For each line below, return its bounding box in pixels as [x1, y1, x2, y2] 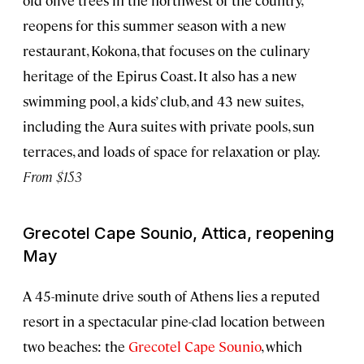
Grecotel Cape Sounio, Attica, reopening [23, 223, 334, 243]
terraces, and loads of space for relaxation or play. [23, 141, 318, 160]
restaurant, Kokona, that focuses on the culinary [23, 41, 310, 59]
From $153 [23, 167, 82, 185]
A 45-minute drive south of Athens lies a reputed [23, 286, 320, 305]
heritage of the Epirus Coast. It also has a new [23, 66, 297, 84]
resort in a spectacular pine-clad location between [23, 311, 325, 330]
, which [261, 336, 302, 355]
